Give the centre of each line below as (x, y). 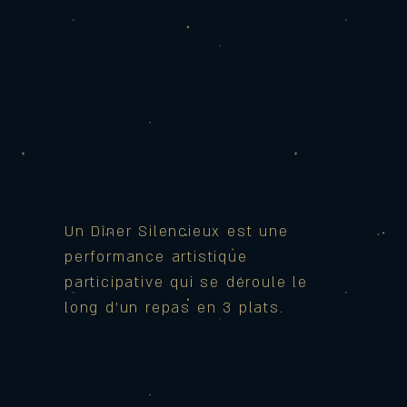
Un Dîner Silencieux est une (177, 232)
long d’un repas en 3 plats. (174, 308)
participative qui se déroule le (186, 283)
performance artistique (156, 257)
